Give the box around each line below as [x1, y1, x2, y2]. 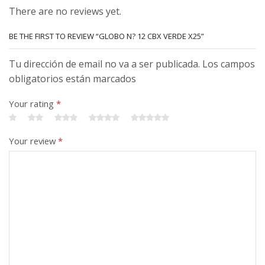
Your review [9, 135, 58, 147]
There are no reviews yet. [9, 4, 121, 18]
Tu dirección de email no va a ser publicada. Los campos [9, 57, 255, 71]
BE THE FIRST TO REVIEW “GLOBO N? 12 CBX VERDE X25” [9, 31, 204, 42]
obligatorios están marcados [9, 72, 136, 86]
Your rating [9, 98, 56, 110]
